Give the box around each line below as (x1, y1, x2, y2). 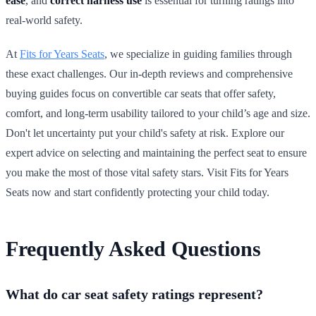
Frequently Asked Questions (6, 236, 261, 260)
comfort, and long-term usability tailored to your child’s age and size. (6, 107, 310, 119)
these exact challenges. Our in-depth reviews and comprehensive (6, 67, 293, 80)
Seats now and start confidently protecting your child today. (6, 186, 269, 198)
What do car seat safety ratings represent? (6, 286, 263, 302)
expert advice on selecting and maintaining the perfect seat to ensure (6, 146, 307, 159)
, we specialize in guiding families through (104, 47, 292, 60)
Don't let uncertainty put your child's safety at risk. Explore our (6, 126, 284, 139)
